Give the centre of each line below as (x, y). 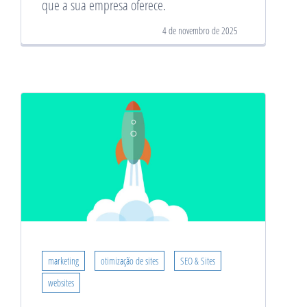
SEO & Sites (198, 260)
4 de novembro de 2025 (200, 30)
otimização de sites (130, 260)
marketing (63, 260)
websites (61, 282)
